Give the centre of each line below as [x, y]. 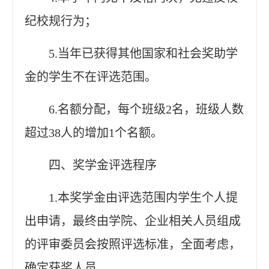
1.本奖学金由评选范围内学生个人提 [143, 197]
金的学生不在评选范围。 [91, 77]
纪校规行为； [61, 21]
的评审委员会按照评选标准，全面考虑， [133, 244]
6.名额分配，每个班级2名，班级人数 [146, 109]
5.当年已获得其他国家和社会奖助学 [143, 53]
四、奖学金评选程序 [103, 165]
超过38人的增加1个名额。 [94, 132]
